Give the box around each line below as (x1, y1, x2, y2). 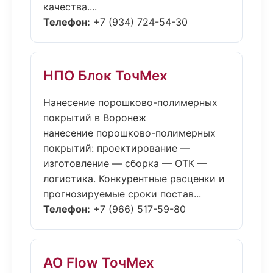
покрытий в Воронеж (43, 112, 146, 124)
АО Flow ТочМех (43, 254, 154, 271)
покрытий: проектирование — (43, 142, 190, 154)
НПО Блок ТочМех (43, 67, 168, 83)
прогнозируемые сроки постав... (43, 188, 201, 200)
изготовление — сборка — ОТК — (43, 157, 207, 169)
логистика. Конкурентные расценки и (43, 172, 225, 185)
